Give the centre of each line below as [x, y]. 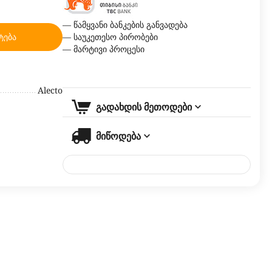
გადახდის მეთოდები [144, 107]
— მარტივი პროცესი [104, 49]
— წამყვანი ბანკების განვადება [125, 25]
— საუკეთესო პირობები [111, 37]
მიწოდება [118, 136]
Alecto [50, 90]
